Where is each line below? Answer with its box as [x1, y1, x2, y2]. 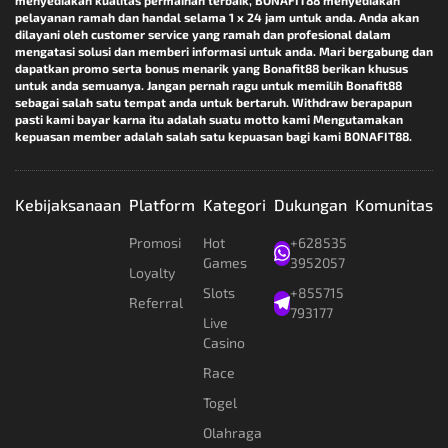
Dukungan [274, 195, 347, 215]
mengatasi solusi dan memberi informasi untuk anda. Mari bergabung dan [15, 44, 433, 59]
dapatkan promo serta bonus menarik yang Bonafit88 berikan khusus [15, 61, 408, 76]
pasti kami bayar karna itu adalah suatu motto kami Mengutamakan [15, 112, 403, 127]
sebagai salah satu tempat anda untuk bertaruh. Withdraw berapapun [15, 95, 412, 110]
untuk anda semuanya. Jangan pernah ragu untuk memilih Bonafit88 [15, 78, 402, 93]
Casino [203, 334, 245, 352]
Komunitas [355, 195, 433, 215]
